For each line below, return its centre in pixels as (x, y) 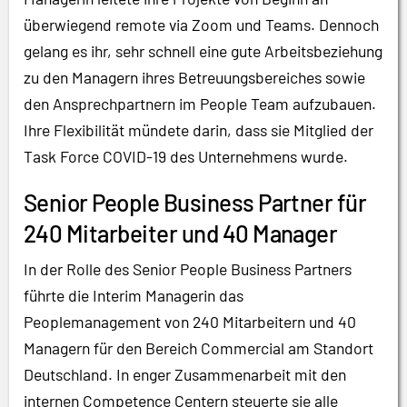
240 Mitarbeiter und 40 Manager (181, 233)
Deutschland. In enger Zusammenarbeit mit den (185, 375)
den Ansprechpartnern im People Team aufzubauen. (200, 104)
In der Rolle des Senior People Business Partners (188, 269)
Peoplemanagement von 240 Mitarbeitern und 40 (190, 322)
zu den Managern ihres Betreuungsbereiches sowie (194, 78)
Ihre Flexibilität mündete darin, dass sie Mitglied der (199, 130)
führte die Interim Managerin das (134, 296)
